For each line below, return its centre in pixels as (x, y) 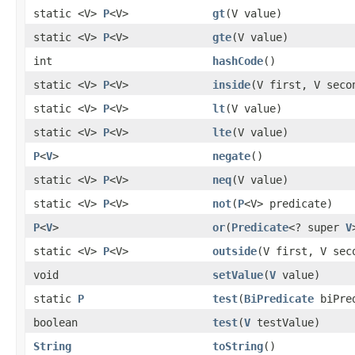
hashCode (238, 61)
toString (238, 346)
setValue (238, 275)
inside (231, 84)
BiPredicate (279, 298)
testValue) (285, 322)
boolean (55, 322)
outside (235, 251)
